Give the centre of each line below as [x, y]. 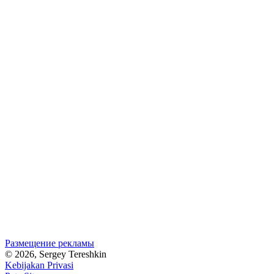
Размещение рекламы [50, 243]
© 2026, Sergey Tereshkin [56, 254]
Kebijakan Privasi [39, 265]
